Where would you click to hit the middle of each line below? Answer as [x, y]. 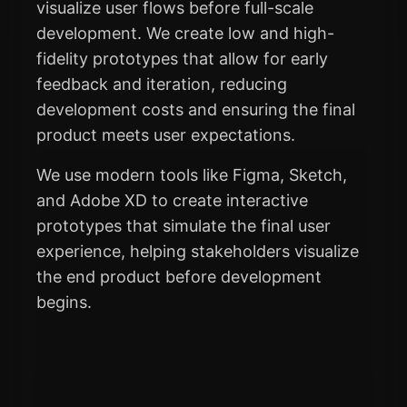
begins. [64, 303]
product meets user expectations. [166, 135]
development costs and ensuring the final [196, 110]
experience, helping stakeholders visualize [198, 252]
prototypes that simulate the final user [184, 226]
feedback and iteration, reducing [162, 84]
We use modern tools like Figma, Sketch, [192, 175]
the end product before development [179, 277]
